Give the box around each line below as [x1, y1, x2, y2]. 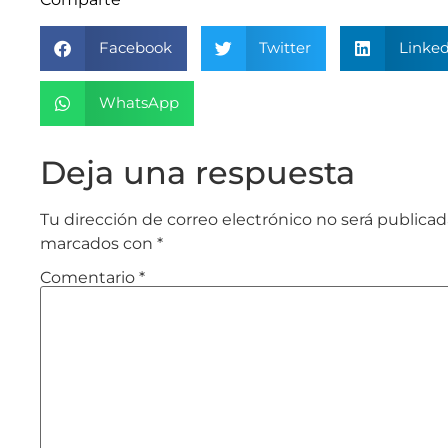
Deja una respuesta [40, 152, 355, 192]
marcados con [40, 233, 157, 253]
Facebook [98, 38, 172, 58]
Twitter [259, 38, 311, 58]
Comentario [40, 268, 139, 288]
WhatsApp [98, 93, 179, 113]
